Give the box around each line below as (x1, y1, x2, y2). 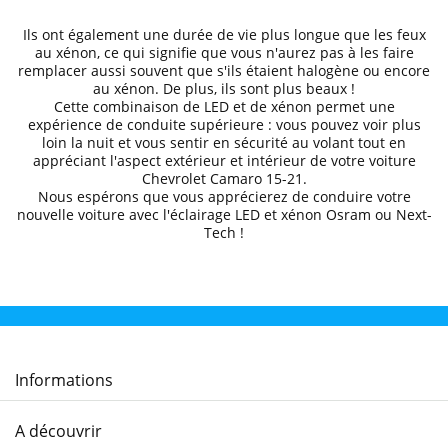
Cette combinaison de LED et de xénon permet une (53, 97, 395, 116)
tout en (354, 133, 406, 152)
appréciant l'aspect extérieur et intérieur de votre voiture (32, 151, 416, 170)
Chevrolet (141, 169, 210, 188)
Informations (15, 369, 113, 391)
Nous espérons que (37, 187, 173, 206)
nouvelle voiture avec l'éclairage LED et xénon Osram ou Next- (16, 205, 432, 224)
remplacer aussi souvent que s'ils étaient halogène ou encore (18, 61, 430, 80)
